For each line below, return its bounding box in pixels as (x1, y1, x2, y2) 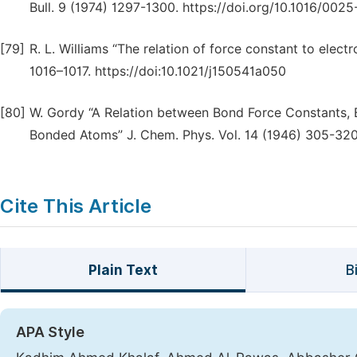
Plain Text (88, 262, 158, 278)
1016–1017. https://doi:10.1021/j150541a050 (29, 64, 286, 79)
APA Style (16, 324, 84, 340)
